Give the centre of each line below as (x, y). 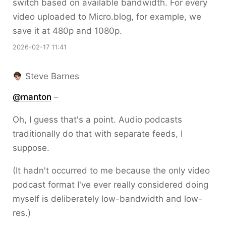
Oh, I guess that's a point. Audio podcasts (97, 120)
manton (36, 97)
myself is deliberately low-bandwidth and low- (107, 199)
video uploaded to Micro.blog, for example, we (107, 17)
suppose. (31, 148)
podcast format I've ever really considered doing (110, 185)
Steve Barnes (52, 76)
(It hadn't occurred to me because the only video (111, 171)
